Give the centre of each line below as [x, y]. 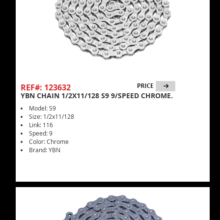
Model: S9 [42, 108]
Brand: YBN [45, 150]
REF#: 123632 [46, 87]
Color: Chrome [49, 141]
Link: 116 [41, 125]
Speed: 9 [41, 133]
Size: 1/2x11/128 [52, 116]
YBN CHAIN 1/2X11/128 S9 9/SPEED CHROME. [97, 96]
